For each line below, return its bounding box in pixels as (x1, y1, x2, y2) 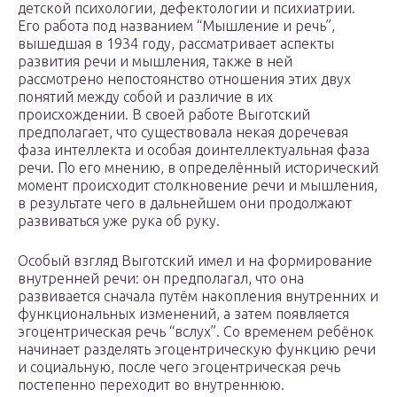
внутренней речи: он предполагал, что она (18, 270, 304, 287)
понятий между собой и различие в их (18, 89, 273, 105)
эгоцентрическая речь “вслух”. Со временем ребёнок (18, 323, 374, 340)
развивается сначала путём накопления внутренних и (18, 288, 378, 305)
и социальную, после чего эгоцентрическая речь (18, 359, 340, 376)
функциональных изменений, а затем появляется (18, 306, 349, 323)
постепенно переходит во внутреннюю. (18, 377, 284, 393)
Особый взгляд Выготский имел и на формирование (18, 253, 372, 269)
